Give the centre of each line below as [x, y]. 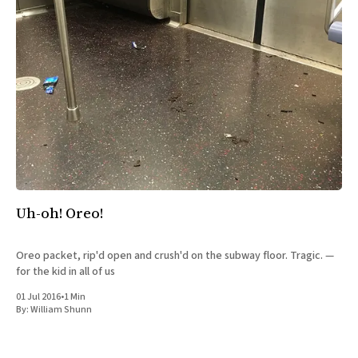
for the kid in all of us [66, 272]
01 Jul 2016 [38, 297]
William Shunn [61, 310]
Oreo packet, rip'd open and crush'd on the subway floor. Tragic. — [171, 256]
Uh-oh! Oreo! [60, 213]
